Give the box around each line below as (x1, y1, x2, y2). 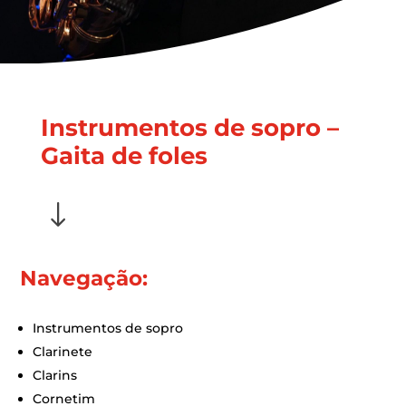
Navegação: (20, 266, 149, 291)
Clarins (33, 367, 78, 383)
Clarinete (33, 343, 93, 360)
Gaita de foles (40, 141, 208, 170)
